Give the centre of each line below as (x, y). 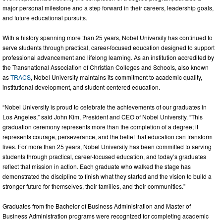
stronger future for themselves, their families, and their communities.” (94, 186)
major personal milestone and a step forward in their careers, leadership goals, (108, 7)
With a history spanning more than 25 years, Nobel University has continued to (108, 37)
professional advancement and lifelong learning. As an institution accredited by (108, 57)
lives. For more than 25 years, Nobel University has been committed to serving (107, 146)
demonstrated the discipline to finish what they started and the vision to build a (107, 176)
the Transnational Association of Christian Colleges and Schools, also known (106, 67)
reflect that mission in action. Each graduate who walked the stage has (97, 166)
